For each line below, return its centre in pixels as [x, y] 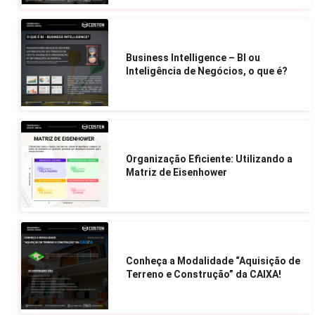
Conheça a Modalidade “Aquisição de [213, 261]
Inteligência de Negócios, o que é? [206, 71]
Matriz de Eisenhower [176, 173]
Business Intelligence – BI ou [193, 57]
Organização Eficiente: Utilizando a [209, 159]
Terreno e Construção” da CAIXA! [203, 275]
